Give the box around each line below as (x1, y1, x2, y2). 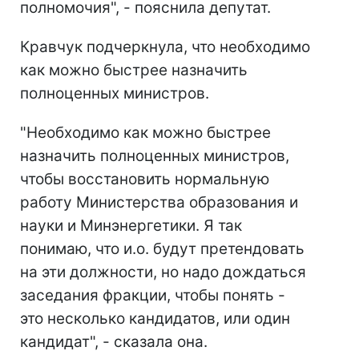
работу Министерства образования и (20, 193, 298, 212)
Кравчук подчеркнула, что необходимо (20, 38, 310, 57)
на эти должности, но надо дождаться (20, 263, 306, 282)
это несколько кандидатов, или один (20, 309, 290, 329)
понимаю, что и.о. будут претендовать (20, 240, 305, 259)
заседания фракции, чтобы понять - (20, 286, 285, 305)
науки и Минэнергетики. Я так (20, 216, 242, 236)
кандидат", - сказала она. (20, 333, 208, 352)
